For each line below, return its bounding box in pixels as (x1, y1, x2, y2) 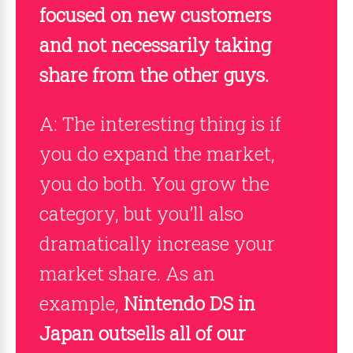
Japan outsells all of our (39, 321, 246, 346)
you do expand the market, (39, 141, 275, 166)
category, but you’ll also (39, 201, 243, 226)
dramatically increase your (39, 231, 275, 256)
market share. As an (39, 261, 215, 286)
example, (39, 291, 124, 316)
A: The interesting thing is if (39, 111, 281, 136)
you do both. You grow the (39, 171, 269, 196)
